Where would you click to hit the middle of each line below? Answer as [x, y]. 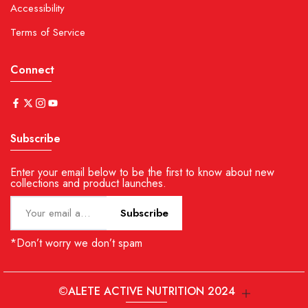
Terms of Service [48, 33]
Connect [32, 70]
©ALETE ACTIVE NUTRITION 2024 [146, 291]
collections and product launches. [88, 184]
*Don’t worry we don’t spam [76, 243]
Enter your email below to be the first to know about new [142, 173]
